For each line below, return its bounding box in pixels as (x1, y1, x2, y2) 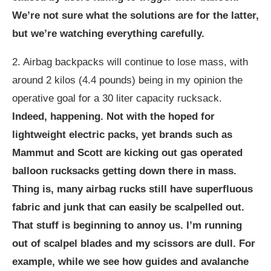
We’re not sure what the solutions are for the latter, (12, 10, 259, 21)
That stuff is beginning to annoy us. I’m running (12, 220, 242, 231)
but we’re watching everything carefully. (12, 28, 204, 39)
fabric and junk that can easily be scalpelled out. (12, 201, 244, 213)
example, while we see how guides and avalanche (12, 256, 249, 267)
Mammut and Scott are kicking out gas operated (12, 147, 243, 158)
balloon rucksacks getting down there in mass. (12, 165, 237, 177)
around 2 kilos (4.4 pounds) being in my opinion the (12, 74, 243, 86)
